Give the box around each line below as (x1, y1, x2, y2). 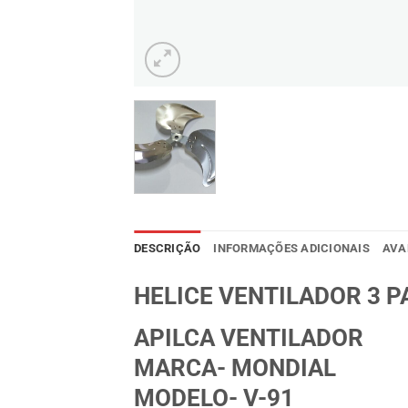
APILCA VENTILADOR (134, 323, 363, 352)
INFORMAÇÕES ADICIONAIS (213, 240, 370, 255)
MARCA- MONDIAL (134, 353, 336, 382)
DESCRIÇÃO (134, 240, 201, 255)
